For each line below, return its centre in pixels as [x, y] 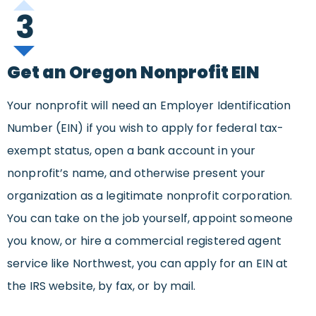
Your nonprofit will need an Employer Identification [149, 106]
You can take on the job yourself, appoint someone [150, 219]
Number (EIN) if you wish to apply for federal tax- [146, 128]
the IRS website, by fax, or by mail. [102, 286]
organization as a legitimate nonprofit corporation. [150, 196]
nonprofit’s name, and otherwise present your [136, 174]
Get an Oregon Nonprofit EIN [133, 73]
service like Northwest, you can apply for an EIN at [148, 264]
